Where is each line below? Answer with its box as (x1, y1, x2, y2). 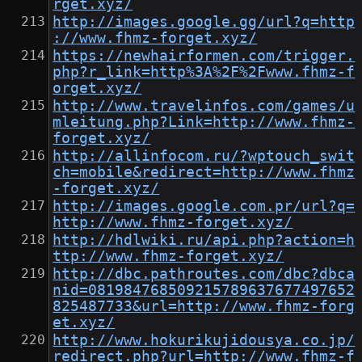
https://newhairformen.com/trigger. (53, 48, 356, 65)
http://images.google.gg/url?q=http (53, 14, 356, 31)
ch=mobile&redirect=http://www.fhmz (53, 164, 356, 181)
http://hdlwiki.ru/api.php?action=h (53, 232, 356, 249)
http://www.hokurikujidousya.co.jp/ (53, 332, 356, 349)
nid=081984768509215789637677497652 (53, 282, 356, 299)
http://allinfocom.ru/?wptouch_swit (53, 148, 356, 165)
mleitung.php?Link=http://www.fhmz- (53, 114, 356, 131)
